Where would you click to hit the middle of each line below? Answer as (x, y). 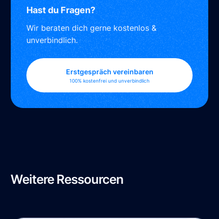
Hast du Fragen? (61, 10)
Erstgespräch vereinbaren (109, 72)
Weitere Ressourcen (67, 179)
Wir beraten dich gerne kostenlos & (92, 28)
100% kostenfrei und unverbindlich (109, 81)
